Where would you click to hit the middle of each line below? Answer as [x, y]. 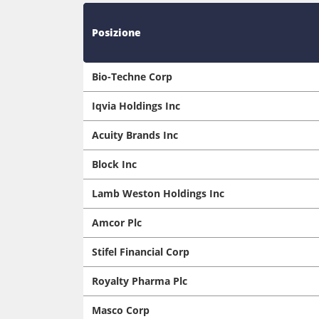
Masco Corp [121, 310]
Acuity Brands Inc [135, 135]
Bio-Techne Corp [132, 76]
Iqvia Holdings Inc [136, 105]
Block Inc [114, 164]
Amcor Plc [117, 222]
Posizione [116, 32]
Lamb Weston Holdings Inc [158, 193]
